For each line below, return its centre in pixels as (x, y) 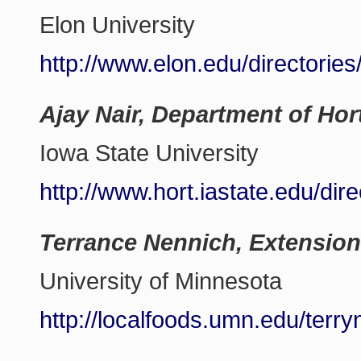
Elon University (118, 25)
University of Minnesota (161, 281)
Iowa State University (149, 153)
